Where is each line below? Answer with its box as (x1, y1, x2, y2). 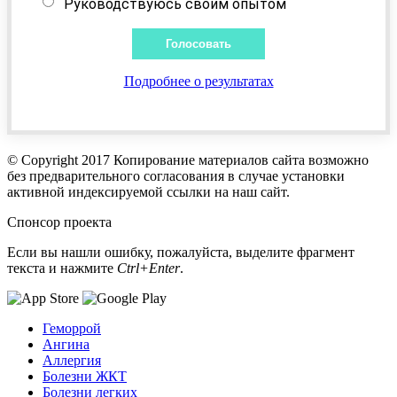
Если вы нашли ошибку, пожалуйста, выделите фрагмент (7, 244, 354, 260)
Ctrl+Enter (117, 260, 180, 276)
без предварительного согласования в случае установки (7, 167, 345, 183)
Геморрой (43, 320, 101, 336)
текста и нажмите (7, 260, 117, 276)
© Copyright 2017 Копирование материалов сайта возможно (7, 152, 369, 167)
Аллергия (43, 352, 101, 368)
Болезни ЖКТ (43, 368, 127, 384)
